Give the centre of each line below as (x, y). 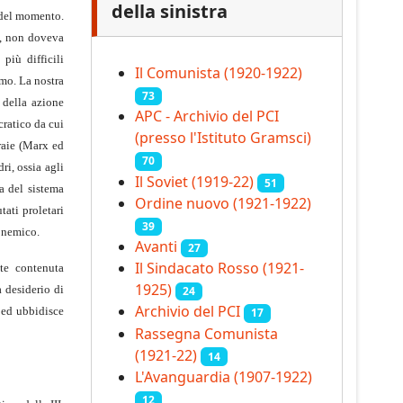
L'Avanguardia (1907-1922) (224, 376)
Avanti (156, 246)
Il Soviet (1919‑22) (194, 181)
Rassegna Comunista (206, 333)
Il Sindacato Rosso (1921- (219, 269)
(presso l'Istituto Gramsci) (223, 138)
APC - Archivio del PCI (207, 116)
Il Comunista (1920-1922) (219, 73)
